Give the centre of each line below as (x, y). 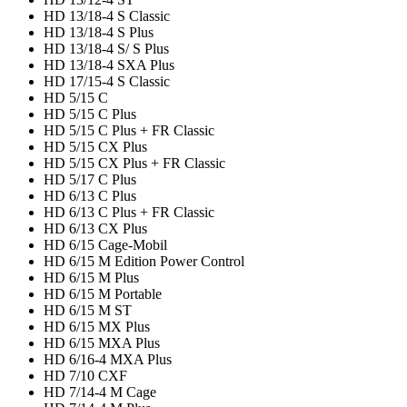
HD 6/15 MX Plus (97, 327)
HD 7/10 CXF (85, 376)
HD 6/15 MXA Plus (102, 343)
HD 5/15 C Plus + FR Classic (129, 131)
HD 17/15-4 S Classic (107, 82)
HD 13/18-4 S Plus (99, 33)
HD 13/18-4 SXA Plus (109, 65)
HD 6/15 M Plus (91, 278)
